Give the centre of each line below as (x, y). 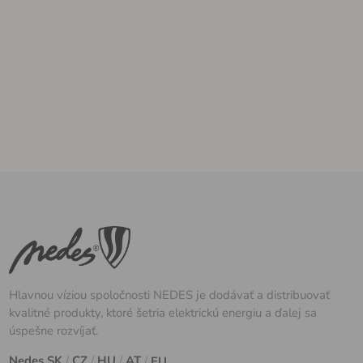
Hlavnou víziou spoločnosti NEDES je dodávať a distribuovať (170, 295)
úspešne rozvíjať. (54, 330)
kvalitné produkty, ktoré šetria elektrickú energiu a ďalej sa (163, 312)
